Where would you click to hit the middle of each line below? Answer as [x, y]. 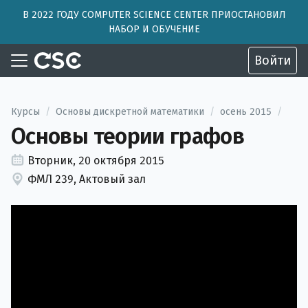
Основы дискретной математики [130, 112]
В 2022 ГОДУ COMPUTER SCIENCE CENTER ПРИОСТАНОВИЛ [154, 15]
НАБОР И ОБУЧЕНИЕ [154, 29]
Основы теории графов [128, 136]
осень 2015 [246, 112]
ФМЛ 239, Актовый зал [87, 179]
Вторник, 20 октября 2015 [96, 161]
